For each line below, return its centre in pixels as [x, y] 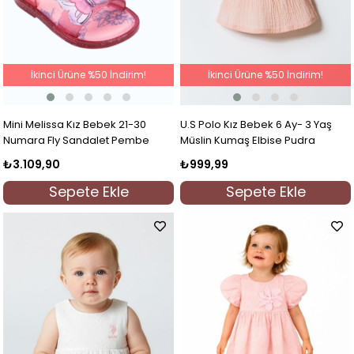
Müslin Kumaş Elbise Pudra [248, 141]
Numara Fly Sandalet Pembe [77, 141]
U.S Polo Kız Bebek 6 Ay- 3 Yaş [256, 125]
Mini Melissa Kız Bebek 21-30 [75, 125]
